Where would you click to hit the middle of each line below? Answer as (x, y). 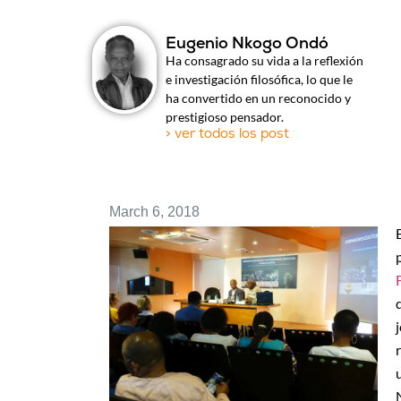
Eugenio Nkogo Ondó (247, 43)
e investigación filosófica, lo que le (260, 80)
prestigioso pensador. (225, 117)
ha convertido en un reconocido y (259, 98)
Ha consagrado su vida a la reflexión (265, 61)
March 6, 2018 (154, 212)
